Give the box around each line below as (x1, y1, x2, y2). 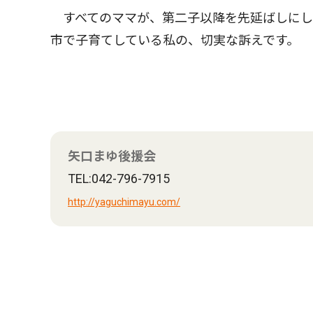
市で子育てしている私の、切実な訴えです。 (50, 33, 299, 48)
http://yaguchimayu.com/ (68, 196, 180, 208)
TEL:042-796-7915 (68, 171, 170, 186)
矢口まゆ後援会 (68, 149, 156, 163)
